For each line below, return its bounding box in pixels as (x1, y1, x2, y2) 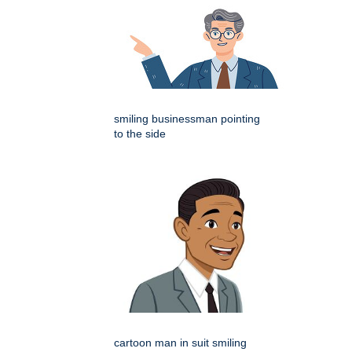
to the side (114, 126, 166, 140)
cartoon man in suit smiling (114, 335, 247, 349)
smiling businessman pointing (114, 112, 260, 125)
